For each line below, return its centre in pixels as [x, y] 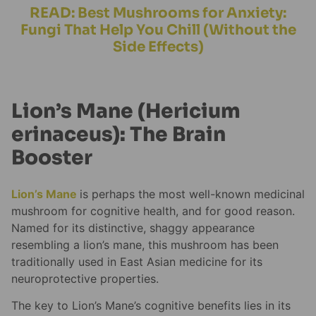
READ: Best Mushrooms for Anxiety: [158, 13]
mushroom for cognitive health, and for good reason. [153, 211]
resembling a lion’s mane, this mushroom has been [145, 244]
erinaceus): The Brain [119, 135]
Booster [52, 158]
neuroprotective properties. [85, 278]
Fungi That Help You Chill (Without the [158, 30]
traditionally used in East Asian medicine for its [137, 261]
